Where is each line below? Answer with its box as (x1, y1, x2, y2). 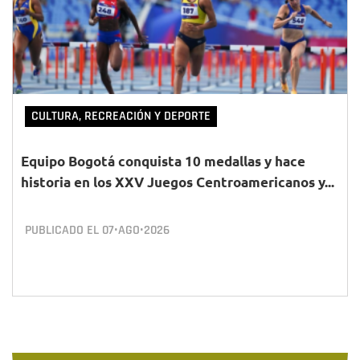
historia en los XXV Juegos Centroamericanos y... (21, 174, 334, 190)
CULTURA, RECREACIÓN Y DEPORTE (31, 108, 211, 125)
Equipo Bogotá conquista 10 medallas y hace (21, 153, 305, 170)
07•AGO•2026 (102, 222, 170, 239)
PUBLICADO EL (25, 222, 102, 239)
